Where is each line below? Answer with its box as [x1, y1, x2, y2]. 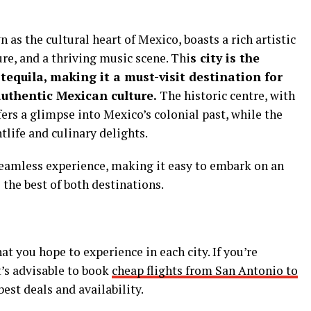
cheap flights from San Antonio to [112, 262, 298, 278]
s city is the [190, 50, 260, 66]
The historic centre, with [160, 87, 295, 103]
